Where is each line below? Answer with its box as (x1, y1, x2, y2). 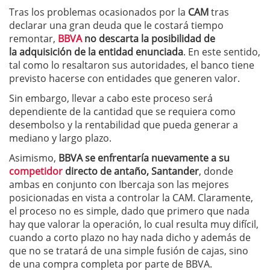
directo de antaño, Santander (63, 164, 199, 178)
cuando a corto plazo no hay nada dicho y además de (9, 230, 251, 244)
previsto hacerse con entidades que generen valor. (9, 71, 240, 85)
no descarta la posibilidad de (82, 31, 215, 45)
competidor (9, 164, 63, 178)
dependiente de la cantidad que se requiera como (9, 104, 236, 118)
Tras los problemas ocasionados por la (9, 5, 188, 19)
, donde (199, 164, 233, 178)
